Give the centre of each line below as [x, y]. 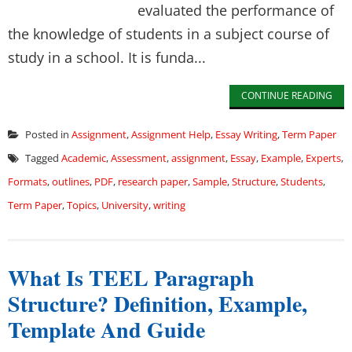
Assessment [139, 158]
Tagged [42, 158]
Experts [323, 158]
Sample [210, 181]
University [125, 205]
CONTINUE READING [287, 95]
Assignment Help [171, 134]
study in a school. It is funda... [107, 57]
